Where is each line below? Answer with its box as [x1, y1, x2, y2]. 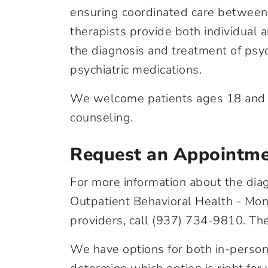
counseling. [70, 109, 133, 126]
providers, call [70, 212, 152, 229]
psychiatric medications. [70, 62, 202, 78]
